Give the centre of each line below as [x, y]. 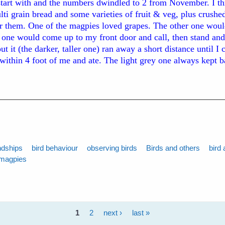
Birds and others [173, 148]
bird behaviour [55, 148]
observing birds [112, 148]
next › [113, 212]
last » [141, 212]
